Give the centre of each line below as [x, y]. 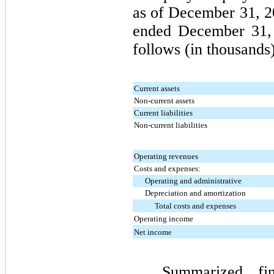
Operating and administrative [193, 180]
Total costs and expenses [195, 206]
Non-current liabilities [171, 125]
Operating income [164, 218]
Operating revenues [166, 156]
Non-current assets [164, 100]
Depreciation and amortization [195, 193]
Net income [153, 232]
